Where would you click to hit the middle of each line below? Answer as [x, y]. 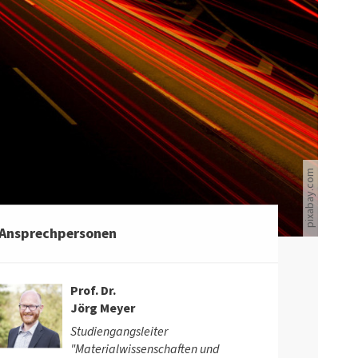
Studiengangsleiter [119, 331]
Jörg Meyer [102, 308]
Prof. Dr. [93, 290]
